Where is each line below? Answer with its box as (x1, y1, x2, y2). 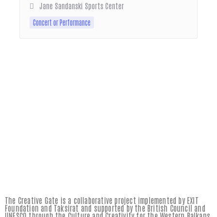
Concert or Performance (33, 17, 91, 27)
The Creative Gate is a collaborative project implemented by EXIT (5, 195, 199, 205)
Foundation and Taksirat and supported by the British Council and (5, 202, 205, 213)
